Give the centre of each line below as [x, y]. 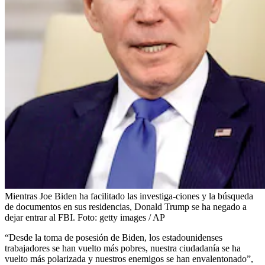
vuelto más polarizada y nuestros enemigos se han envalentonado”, [129, 258]
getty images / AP [132, 217]
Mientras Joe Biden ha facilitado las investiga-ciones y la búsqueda [129, 196]
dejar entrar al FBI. [40, 217]
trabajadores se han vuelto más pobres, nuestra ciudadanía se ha [123, 248]
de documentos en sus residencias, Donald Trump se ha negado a [126, 206]
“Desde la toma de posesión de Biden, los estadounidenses [114, 237]
